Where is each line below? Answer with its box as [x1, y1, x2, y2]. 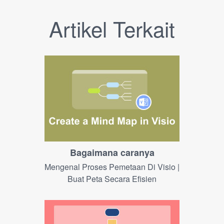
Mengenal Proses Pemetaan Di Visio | [44, 160, 179, 172]
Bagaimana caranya [69, 145, 154, 159]
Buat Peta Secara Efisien [67, 172, 156, 184]
